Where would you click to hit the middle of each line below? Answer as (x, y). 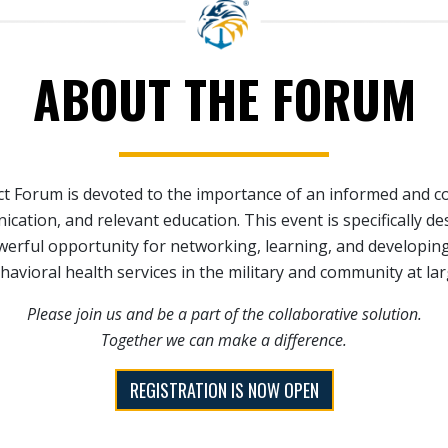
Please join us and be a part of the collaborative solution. (224, 314)
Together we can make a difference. (224, 340)
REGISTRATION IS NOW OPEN (224, 390)
